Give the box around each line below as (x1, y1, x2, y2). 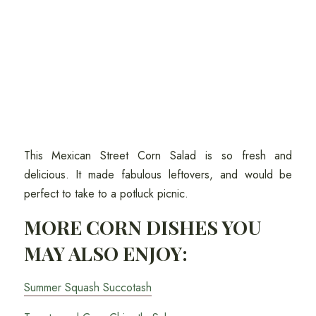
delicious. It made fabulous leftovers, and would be (23, 166, 293, 183)
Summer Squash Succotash (23, 279, 152, 296)
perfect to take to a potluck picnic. (23, 186, 192, 202)
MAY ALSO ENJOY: (23, 241, 188, 267)
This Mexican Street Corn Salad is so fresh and (23, 147, 293, 164)
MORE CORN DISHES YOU (23, 214, 261, 241)
